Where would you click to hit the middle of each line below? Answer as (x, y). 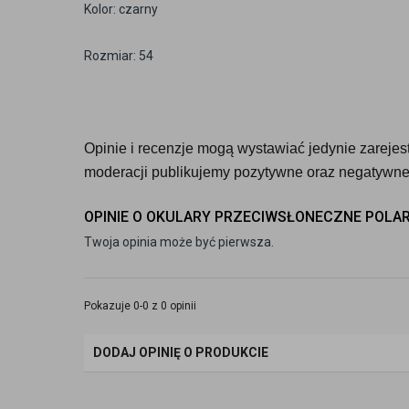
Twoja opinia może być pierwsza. (179, 242)
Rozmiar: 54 (119, 56)
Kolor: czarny (121, 9)
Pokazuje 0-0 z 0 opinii (140, 306)
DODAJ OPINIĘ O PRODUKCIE (181, 352)
